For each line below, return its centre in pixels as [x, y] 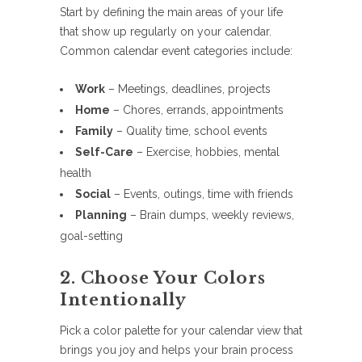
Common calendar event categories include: [176, 51]
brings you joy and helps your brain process [177, 350]
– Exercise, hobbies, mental [206, 152]
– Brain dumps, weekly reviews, [210, 215]
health [76, 173]
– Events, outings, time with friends [202, 194]
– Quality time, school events [190, 131]
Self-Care [104, 152]
